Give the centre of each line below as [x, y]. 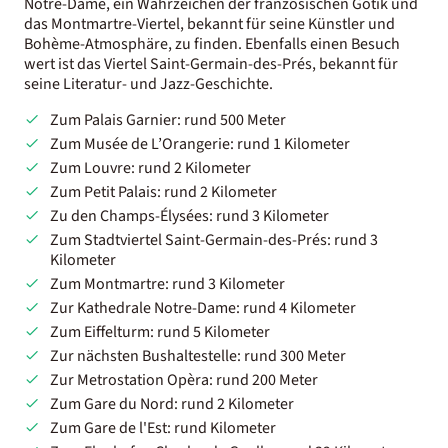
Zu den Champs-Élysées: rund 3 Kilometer [189, 215]
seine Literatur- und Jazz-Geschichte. [148, 83]
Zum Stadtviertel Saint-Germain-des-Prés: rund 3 [213, 239]
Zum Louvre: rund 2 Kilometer [150, 167]
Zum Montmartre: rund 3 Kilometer [167, 283]
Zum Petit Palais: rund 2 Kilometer [163, 191]
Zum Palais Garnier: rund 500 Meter [167, 119]
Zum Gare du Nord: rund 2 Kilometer [171, 403]
